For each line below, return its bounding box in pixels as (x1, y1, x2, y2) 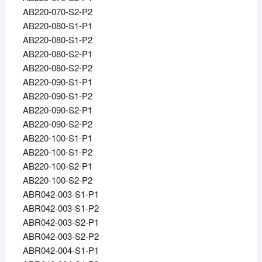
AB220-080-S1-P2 (22, 33, 92, 46)
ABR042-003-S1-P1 (22, 188, 99, 201)
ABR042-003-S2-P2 (22, 230, 99, 243)
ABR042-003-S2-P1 (22, 216, 99, 229)
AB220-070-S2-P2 (22, 5, 92, 18)
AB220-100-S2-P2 (22, 174, 92, 187)
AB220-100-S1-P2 (22, 146, 92, 158)
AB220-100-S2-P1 (22, 160, 92, 173)
